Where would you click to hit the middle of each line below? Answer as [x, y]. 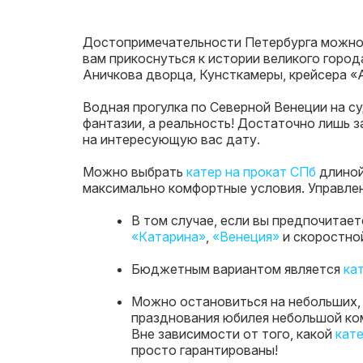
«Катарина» [169, 237]
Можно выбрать [135, 172]
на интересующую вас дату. [171, 139]
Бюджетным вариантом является [237, 269]
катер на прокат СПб [251, 172]
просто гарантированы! [205, 350]
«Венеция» [246, 237]
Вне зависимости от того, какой [233, 334]
